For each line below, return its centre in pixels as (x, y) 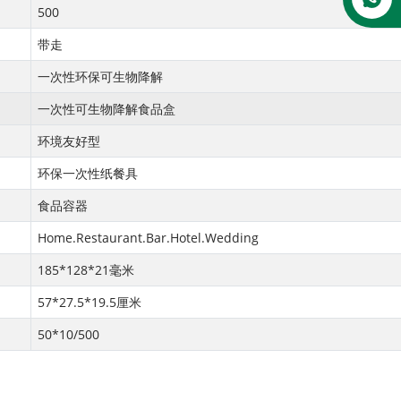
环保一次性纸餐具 (88, 173)
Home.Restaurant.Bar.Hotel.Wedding (148, 238)
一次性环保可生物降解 (100, 77)
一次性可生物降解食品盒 (107, 109)
